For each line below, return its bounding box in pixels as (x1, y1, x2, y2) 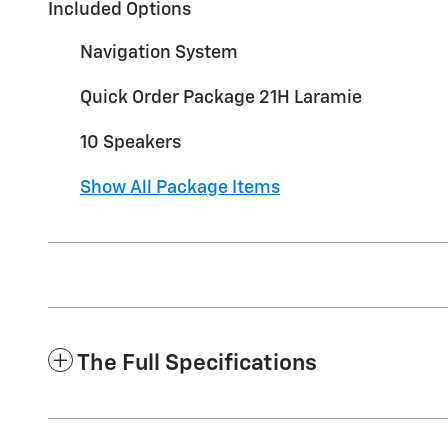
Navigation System (80, 43, 238, 62)
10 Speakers (80, 133, 181, 152)
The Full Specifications (77, 351, 317, 375)
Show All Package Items (80, 178, 280, 197)
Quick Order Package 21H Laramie (80, 88, 362, 107)
